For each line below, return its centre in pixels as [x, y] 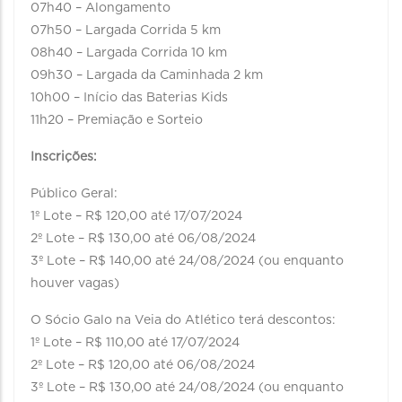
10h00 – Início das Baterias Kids [129, 98]
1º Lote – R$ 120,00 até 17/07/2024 [136, 216]
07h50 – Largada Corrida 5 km [126, 31]
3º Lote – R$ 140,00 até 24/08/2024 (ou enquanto [187, 261]
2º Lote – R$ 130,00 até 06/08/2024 [143, 239]
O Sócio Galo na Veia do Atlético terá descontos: [183, 320]
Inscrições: [66, 157]
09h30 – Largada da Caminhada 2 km [147, 75]
